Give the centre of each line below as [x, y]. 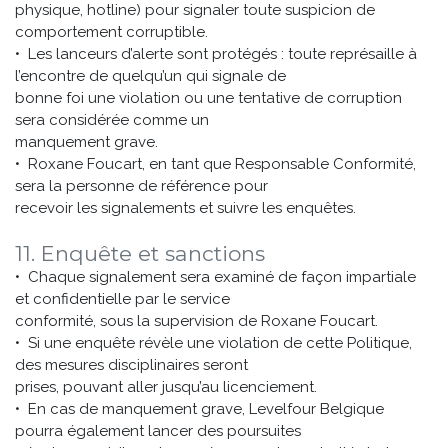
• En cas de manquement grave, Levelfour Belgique [199, 409]
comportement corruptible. [111, 32]
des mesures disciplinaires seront [131, 365]
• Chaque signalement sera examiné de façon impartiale [215, 277]
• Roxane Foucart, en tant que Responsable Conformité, [215, 164]
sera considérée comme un [112, 120]
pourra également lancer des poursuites [158, 431]
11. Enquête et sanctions [140, 253]
